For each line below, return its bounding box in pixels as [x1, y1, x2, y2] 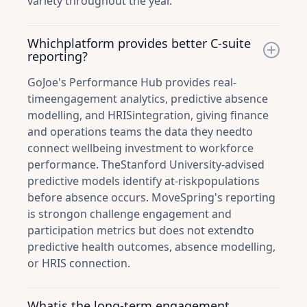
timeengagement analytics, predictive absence [27, 91, 268, 106]
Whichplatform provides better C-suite [27, 35, 251, 51]
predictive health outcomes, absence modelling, [27, 239, 275, 254]
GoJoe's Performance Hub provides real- [27, 75, 236, 90]
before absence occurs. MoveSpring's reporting [27, 190, 275, 205]
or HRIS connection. [27, 256, 130, 271]
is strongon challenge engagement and [27, 206, 232, 221]
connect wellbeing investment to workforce [27, 140, 254, 156]
